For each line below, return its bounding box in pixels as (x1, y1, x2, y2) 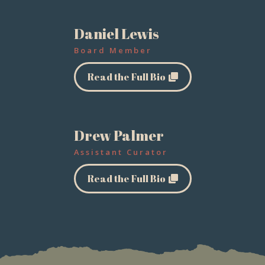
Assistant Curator (73, 146, 168, 157)
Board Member (73, 44, 152, 56)
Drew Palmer (73, 125, 164, 145)
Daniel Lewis (73, 24, 159, 43)
